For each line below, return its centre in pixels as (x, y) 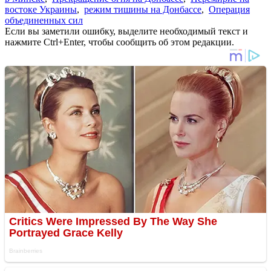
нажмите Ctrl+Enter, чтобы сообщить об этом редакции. (119, 42)
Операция (229, 9)
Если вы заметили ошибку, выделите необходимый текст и (126, 31)
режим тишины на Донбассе (143, 9)
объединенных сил (44, 20)
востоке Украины (41, 9)
